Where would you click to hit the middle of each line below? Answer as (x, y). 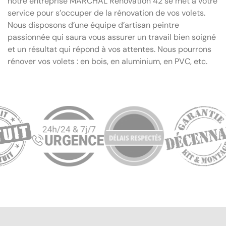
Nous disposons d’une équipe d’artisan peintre (93, 25)
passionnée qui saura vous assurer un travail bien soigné (112, 37)
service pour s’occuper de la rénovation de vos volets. (106, 13)
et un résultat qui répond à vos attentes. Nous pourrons (109, 49)
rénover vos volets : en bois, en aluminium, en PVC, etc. (107, 61)
